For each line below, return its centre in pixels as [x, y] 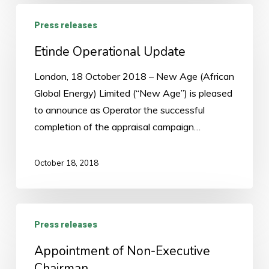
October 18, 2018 [66, 162]
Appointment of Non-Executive [122, 251]
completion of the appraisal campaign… [117, 126]
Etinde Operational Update [110, 51]
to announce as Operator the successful [119, 110]
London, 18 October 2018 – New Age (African [134, 76]
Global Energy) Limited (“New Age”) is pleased [133, 93]
